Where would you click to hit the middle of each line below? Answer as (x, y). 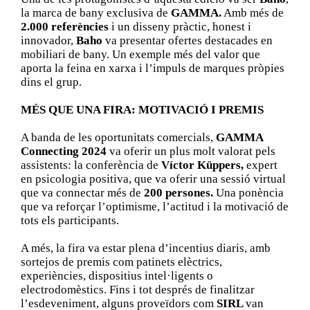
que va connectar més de (82, 192)
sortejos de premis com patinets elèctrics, (121, 262)
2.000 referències (64, 26)
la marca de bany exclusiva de (95, 12)
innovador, (48, 40)
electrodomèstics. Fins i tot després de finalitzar (137, 289)
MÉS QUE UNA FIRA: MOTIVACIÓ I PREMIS (142, 109)
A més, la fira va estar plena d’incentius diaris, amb (145, 248)
